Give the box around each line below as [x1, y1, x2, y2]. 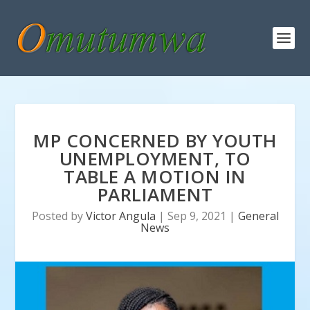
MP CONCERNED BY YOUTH [33, 128, 277, 153]
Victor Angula [85, 208, 156, 224]
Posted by [31, 208, 86, 224]
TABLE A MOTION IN [64, 164, 246, 189]
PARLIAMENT [97, 182, 213, 207]
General [237, 208, 279, 224]
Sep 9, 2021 [167, 208, 226, 224]
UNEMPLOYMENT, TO [59, 146, 251, 171]
